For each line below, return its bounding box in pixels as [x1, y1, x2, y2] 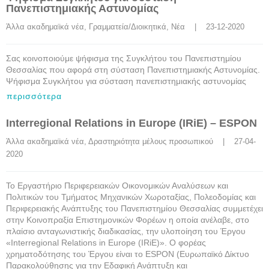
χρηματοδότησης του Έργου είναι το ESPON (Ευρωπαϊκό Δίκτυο [6, 249, 249, 259]
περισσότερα [7, 91, 62, 101]
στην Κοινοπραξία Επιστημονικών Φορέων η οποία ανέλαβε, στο [6, 215, 249, 225]
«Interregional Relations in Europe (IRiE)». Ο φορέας [6, 238, 206, 247]
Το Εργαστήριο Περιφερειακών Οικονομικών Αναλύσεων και [6, 181, 228, 190]
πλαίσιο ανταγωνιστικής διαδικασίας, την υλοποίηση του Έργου [6, 226, 246, 236]
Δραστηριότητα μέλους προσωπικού [88, 137, 213, 146]
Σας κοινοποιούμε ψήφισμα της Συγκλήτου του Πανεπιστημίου [6, 53, 241, 63]
